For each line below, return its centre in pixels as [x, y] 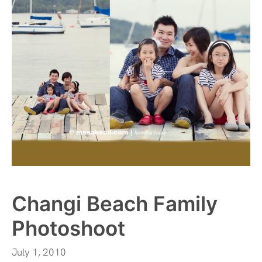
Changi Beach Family [115, 203]
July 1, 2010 [39, 252]
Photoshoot [68, 228]
